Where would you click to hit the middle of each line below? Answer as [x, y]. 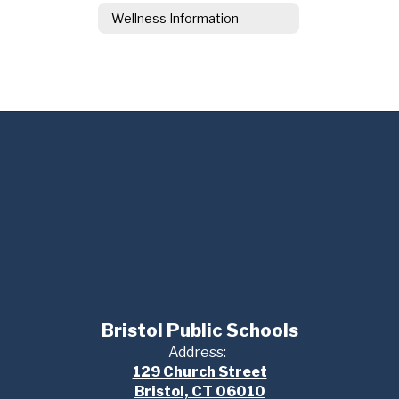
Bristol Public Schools [199, 330]
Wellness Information [175, 18]
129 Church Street [199, 372]
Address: [197, 352]
